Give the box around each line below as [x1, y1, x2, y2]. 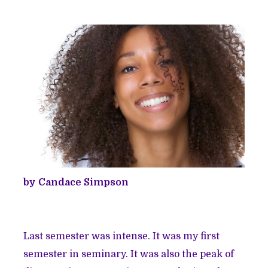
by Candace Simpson [23, 177, 129, 188]
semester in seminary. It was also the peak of [23, 249, 234, 260]
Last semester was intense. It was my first [23, 231, 220, 242]
